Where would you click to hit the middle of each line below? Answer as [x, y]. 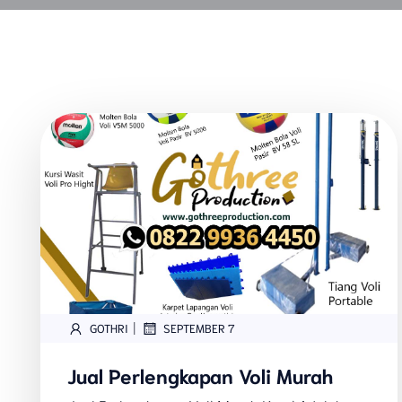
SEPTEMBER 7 [199, 328]
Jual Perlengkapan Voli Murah [200, 374]
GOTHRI [109, 328]
